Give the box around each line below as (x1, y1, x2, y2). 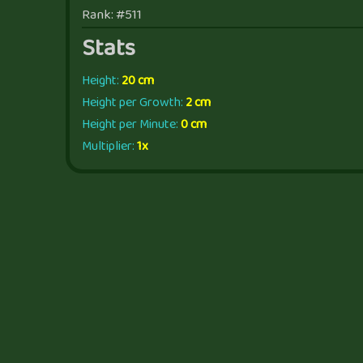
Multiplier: (81, 135, 137, 157)
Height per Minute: (81, 113, 181, 135)
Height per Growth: (81, 92, 186, 113)
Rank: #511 (81, 3, 142, 27)
